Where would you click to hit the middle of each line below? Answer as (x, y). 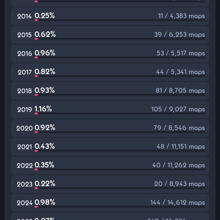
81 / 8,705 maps (180, 90)
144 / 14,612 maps (178, 202)
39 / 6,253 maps (180, 34)
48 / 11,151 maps (181, 146)
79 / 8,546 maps (179, 127)
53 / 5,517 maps (181, 53)
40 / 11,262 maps (179, 165)
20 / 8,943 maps (180, 183)
